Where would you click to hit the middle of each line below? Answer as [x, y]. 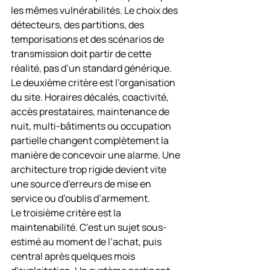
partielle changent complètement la [91, 140]
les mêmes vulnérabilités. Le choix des [95, 10]
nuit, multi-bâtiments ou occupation [92, 126]
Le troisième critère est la [67, 213]
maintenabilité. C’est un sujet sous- [89, 227]
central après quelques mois [74, 256]
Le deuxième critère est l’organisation [94, 83]
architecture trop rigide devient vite [89, 169]
